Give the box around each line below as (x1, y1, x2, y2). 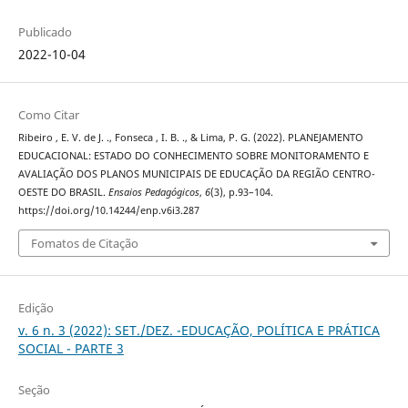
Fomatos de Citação (30, 234, 138, 251)
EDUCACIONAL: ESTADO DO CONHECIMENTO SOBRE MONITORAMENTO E (17, 149, 369, 163)
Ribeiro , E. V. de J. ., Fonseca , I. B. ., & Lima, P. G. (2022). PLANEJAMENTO (17, 131, 363, 145)
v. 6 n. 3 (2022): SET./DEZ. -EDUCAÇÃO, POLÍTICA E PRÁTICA (17, 321, 380, 339)
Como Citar (17, 107, 79, 124)
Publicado (17, 24, 72, 41)
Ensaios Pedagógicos (107, 186, 199, 199)
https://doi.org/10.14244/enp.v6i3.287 (17, 204, 199, 218)
